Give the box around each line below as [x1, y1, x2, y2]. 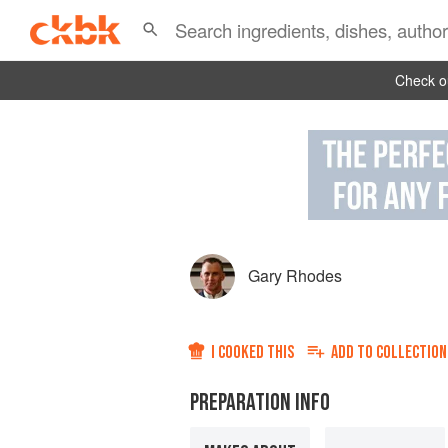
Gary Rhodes [248, 264, 342, 288]
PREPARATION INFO [190, 388, 330, 418]
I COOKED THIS [211, 342, 294, 364]
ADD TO [331, 342, 376, 364]
